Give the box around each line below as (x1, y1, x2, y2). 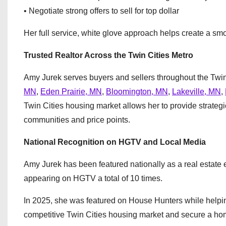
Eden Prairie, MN (40, 87, 102, 96)
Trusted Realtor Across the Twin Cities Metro (24, 51, 193, 60)
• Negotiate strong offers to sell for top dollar (24, 7, 179, 15)
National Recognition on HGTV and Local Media (24, 138, 206, 146)
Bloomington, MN (106, 87, 168, 96)
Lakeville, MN (172, 87, 221, 96)
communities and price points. (24, 116, 130, 124)
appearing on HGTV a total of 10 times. (24, 174, 162, 183)
